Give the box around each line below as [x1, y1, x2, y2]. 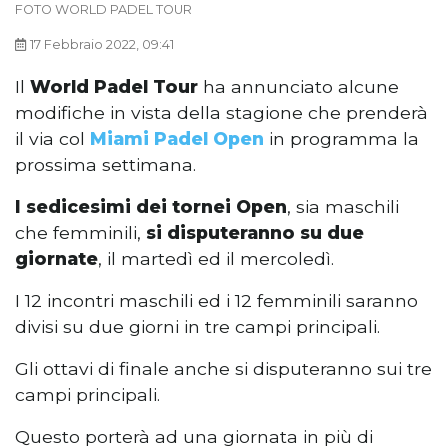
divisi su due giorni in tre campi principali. [15, 316, 380, 338]
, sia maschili [287, 196, 399, 218]
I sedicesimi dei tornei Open [15, 196, 287, 218]
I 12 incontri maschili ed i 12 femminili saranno [15, 290, 418, 312]
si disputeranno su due [146, 222, 364, 244]
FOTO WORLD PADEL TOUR [15, 2, 192, 18]
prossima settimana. [15, 154, 196, 176]
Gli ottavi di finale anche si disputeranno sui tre [15, 358, 432, 380]
